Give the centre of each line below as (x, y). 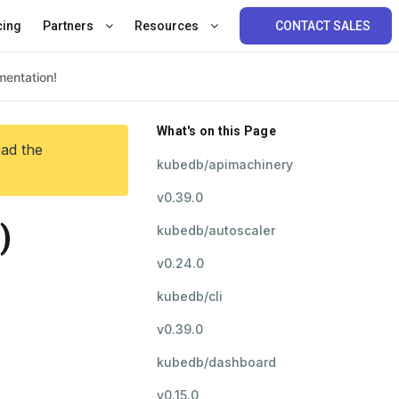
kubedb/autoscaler (216, 230)
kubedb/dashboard (216, 362)
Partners (69, 26)
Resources (167, 26)
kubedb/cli (190, 296)
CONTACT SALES (323, 26)
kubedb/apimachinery (225, 164)
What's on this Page (216, 131)
